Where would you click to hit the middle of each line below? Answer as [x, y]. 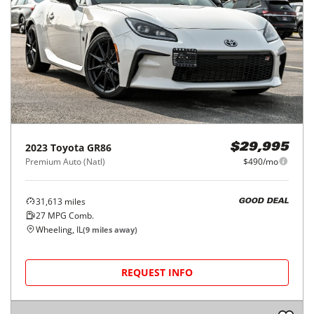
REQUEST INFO [157, 272]
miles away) [114, 229]
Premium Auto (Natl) [65, 161]
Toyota [67, 147]
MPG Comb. [70, 215]
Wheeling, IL [59, 229]
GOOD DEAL [264, 202]
